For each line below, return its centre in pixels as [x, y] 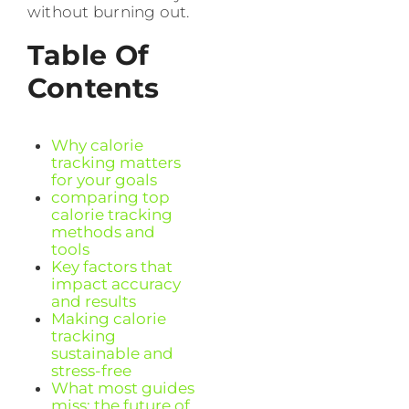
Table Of [88, 56]
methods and [103, 232]
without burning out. [109, 12]
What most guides [122, 388]
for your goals [104, 180]
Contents [94, 89]
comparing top [110, 198]
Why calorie [97, 146]
